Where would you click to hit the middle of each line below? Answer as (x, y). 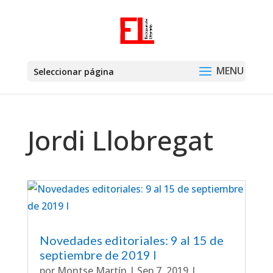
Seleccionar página (73, 72)
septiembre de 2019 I (98, 255)
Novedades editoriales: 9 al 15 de (131, 240)
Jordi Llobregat (120, 140)
